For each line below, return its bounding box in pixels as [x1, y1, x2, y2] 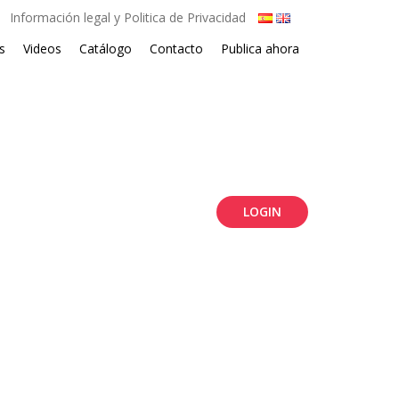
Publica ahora [221, 40, 299, 57]
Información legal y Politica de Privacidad [10, 9, 246, 26]
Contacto [150, 40, 203, 57]
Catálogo [79, 40, 132, 57]
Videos [23, 40, 61, 57]
